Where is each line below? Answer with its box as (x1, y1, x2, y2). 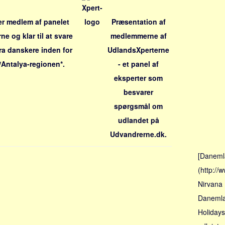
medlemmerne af (110, 31, 167, 41)
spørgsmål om (114, 101, 163, 111)
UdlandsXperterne (107, 45, 169, 55)
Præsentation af (111, 17, 166, 27)
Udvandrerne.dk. (110, 129, 167, 139)
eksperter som (114, 73, 163, 83)
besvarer (124, 87, 153, 97)
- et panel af (118, 59, 159, 69)
